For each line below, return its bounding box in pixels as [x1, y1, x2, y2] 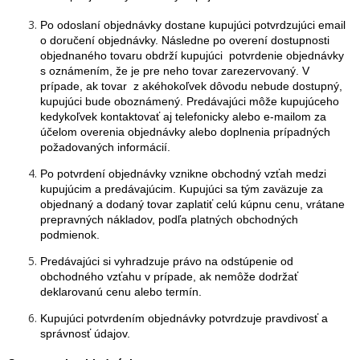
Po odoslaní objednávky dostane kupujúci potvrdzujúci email [40, 18, 346, 31]
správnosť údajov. [40, 327, 130, 340]
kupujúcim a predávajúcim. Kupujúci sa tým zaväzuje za [40, 182, 323, 195]
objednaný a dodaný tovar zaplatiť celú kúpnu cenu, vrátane [40, 198, 345, 211]
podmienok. [40, 228, 100, 241]
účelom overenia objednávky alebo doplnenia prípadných [40, 125, 330, 138]
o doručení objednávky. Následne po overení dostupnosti [40, 34, 329, 47]
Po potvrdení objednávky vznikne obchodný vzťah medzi [40, 167, 326, 180]
